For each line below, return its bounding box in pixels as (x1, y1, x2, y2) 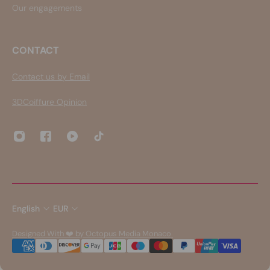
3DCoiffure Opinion (12, 96, 87, 108)
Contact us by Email (12, 71, 90, 83)
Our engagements (12, 2, 82, 14)
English (12, 203, 40, 215)
